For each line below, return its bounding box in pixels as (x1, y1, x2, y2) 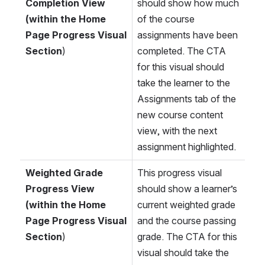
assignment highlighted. (137, 141, 236, 153)
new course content (137, 109, 223, 121)
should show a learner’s (137, 183, 237, 195)
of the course (137, 13, 195, 25)
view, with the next (137, 125, 217, 137)
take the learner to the (137, 77, 230, 89)
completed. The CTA (137, 45, 226, 57)
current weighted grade (137, 199, 235, 211)
